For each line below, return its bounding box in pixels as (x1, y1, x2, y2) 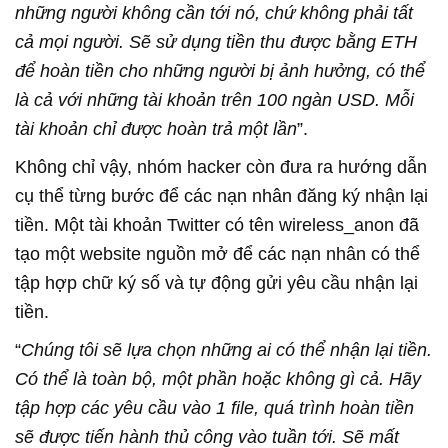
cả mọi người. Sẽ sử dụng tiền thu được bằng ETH (15, 31, 417, 52)
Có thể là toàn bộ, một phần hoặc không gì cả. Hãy (15, 368, 421, 389)
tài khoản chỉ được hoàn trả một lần (15, 118, 297, 139)
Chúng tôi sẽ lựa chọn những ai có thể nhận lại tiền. (21, 339, 432, 360)
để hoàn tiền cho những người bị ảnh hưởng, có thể (15, 60, 425, 81)
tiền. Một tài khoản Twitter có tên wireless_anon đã (15, 214, 419, 235)
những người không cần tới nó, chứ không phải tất (15, 2, 413, 23)
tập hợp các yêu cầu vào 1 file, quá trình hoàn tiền (15, 397, 414, 418)
